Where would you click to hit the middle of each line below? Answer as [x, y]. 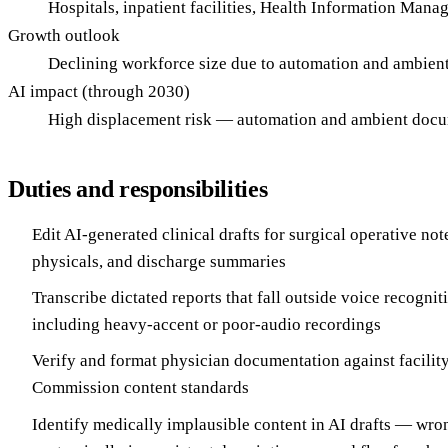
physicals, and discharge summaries [159, 261]
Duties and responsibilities [138, 188]
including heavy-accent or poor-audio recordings [206, 324]
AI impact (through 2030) [99, 91]
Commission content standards [140, 388]
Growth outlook [64, 35]
